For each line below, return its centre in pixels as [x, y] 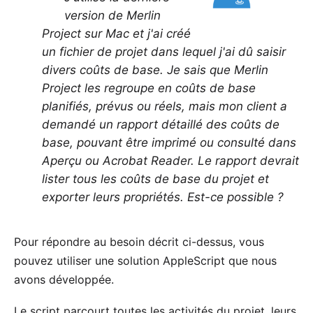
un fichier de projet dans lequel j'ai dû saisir [164, 52]
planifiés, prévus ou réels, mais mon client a [165, 106]
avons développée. [64, 279]
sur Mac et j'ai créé [136, 34]
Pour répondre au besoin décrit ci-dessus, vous [139, 242]
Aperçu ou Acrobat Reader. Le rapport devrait [170, 161]
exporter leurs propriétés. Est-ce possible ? [163, 197]
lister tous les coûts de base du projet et [155, 179]
